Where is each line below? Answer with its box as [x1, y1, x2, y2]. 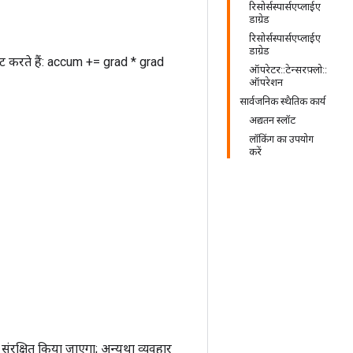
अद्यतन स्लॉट [249, 114, 295, 126]
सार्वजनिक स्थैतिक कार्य [240, 95, 325, 107]
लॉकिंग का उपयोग [249, 133, 314, 145]
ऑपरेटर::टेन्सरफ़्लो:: [249, 64, 327, 76]
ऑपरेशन [249, 76, 283, 88]
